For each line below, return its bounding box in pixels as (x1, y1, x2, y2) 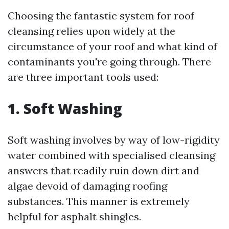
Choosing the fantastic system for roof (8, 9, 194, 22)
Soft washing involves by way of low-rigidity (8, 133, 220, 146)
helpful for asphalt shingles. (8, 210, 141, 223)
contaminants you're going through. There (8, 55, 211, 68)
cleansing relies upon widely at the (8, 25, 175, 37)
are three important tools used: (8, 71, 158, 83)
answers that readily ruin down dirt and (8, 164, 199, 177)
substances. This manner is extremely (8, 195, 190, 208)
